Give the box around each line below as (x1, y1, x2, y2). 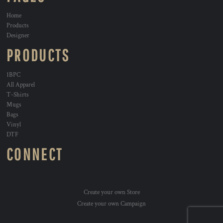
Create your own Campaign (77, 200, 146, 208)
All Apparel (6, 81, 35, 89)
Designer (6, 31, 29, 40)
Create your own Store (83, 188, 140, 197)
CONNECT (6, 145, 63, 164)
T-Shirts (6, 91, 29, 99)
